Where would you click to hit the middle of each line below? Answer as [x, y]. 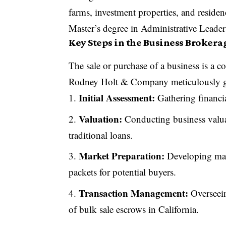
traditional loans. [101, 135]
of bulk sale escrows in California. [134, 209]
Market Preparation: [122, 156]
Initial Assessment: [117, 98]
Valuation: [101, 119]
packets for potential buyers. [123, 172]
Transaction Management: [134, 193]
